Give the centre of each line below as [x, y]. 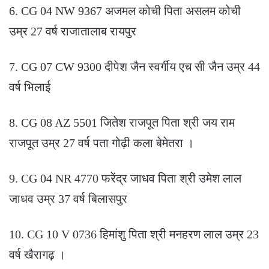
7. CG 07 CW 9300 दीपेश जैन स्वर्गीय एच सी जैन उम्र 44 [134, 67]
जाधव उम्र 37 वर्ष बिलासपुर [68, 199]
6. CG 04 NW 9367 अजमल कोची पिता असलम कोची [125, 11]
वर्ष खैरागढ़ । [37, 255]
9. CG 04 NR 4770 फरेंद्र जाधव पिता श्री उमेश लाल [125, 179]
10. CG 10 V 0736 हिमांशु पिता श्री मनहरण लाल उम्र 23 [134, 234]
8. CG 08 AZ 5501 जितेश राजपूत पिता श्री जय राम [122, 123]
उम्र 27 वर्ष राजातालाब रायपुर [73, 32]
